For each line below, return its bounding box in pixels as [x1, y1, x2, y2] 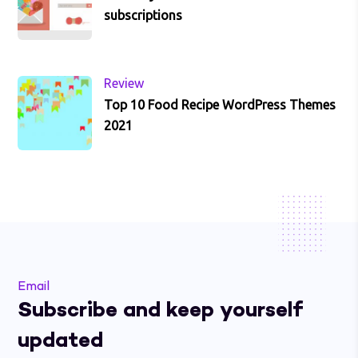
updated [18, 327, 104, 356]
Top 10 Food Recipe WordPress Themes [104, 97, 336, 113]
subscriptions [104, 8, 183, 23]
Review [104, 76, 145, 91]
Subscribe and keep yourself [18, 296, 304, 326]
